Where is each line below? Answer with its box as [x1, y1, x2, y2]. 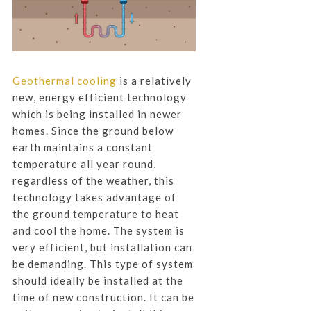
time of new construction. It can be [12, 291, 194, 304]
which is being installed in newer [12, 108, 182, 121]
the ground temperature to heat [12, 208, 179, 221]
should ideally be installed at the [12, 274, 183, 287]
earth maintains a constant [12, 141, 153, 154]
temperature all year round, [12, 158, 156, 171]
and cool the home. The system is [12, 224, 185, 237]
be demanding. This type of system [12, 258, 193, 271]
